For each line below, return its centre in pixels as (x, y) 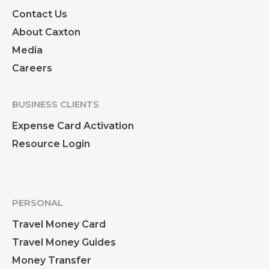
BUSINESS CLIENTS (56, 104)
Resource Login (51, 144)
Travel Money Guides (64, 242)
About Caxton (46, 32)
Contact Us (40, 14)
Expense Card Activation (73, 125)
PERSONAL (38, 202)
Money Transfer (52, 260)
